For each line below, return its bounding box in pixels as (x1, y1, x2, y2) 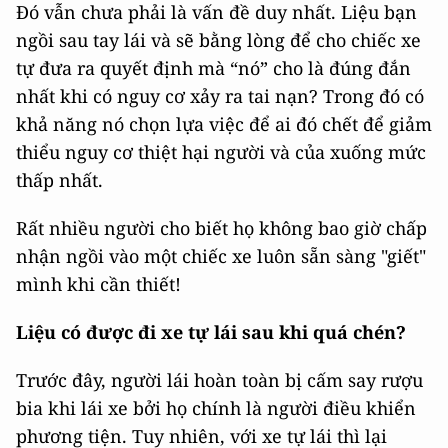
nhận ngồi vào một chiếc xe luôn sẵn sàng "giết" (16, 244, 426, 269)
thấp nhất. (16, 168, 103, 193)
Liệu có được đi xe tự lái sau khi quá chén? (16, 320, 406, 345)
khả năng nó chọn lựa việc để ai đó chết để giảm (16, 112, 432, 137)
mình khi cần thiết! (16, 272, 181, 297)
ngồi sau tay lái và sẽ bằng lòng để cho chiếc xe (16, 28, 421, 53)
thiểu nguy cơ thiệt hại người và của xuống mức (16, 140, 426, 165)
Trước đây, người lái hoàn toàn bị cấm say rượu (16, 368, 423, 393)
